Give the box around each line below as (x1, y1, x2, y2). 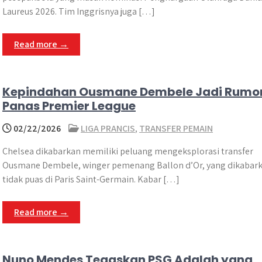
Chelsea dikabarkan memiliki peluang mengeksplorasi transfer (2, 145, 253, 157)
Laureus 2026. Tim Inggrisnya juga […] (2, 5, 155, 18)
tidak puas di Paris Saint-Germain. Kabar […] (2, 173, 180, 185)
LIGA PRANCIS (81, 122, 135, 135)
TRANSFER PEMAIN (139, 122, 213, 135)
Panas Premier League (2, 98, 136, 114)
